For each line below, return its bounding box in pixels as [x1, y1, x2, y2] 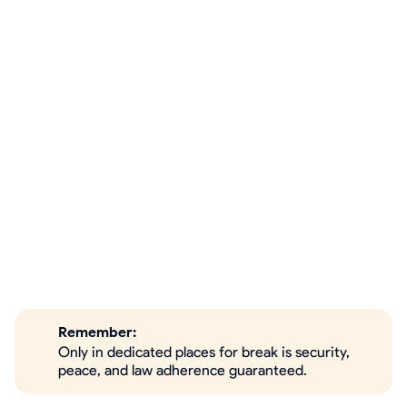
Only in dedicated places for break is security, [58, 343, 350, 361]
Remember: [58, 323, 136, 341]
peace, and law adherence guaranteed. [58, 362, 307, 379]
